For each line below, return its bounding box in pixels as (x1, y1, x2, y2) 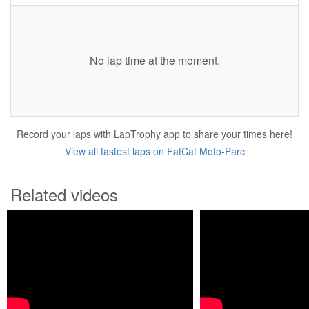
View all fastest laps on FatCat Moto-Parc (64, 144, 245, 158)
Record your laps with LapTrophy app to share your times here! (17, 127, 292, 141)
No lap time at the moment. (89, 52, 220, 68)
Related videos (10, 182, 118, 206)
